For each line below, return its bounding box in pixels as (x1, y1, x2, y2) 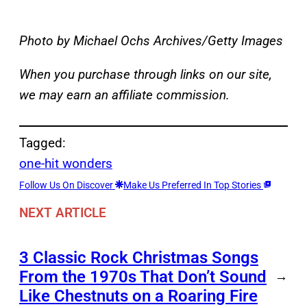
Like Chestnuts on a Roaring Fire (19, 286, 258, 306)
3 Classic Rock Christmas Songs (19, 247, 258, 267)
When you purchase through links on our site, (19, 66, 272, 83)
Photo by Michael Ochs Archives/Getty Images (19, 33, 283, 49)
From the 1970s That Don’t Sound (19, 267, 267, 286)
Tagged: (19, 135, 66, 151)
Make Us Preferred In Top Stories (123, 180, 263, 191)
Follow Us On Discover (19, 180, 115, 191)
